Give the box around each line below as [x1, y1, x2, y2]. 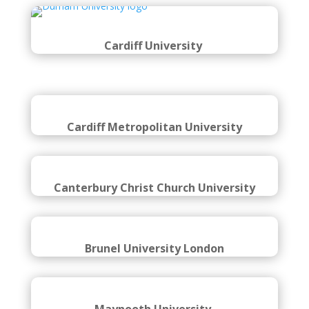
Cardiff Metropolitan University [66, 180, 242, 195]
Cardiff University [103, 99, 205, 114]
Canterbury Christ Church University [53, 248, 255, 263]
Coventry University [97, 30, 212, 46]
